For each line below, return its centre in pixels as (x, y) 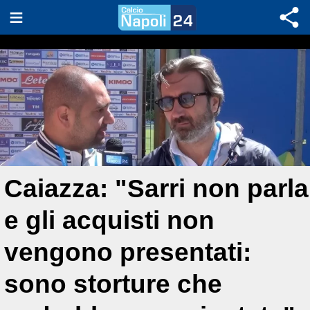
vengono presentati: (128, 252)
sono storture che (113, 284)
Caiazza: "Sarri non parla (156, 189)
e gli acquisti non (109, 220)
